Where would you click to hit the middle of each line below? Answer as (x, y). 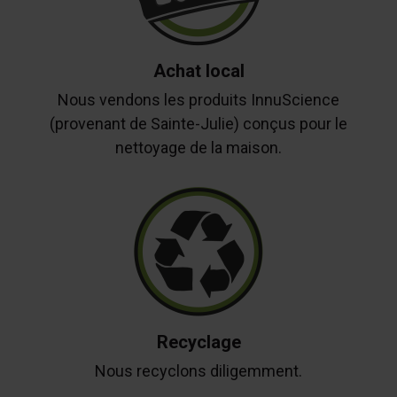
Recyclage (198, 342)
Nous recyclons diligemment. (198, 370)
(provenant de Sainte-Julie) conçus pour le (198, 124)
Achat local (198, 71)
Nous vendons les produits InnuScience (198, 100)
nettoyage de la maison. (198, 148)
